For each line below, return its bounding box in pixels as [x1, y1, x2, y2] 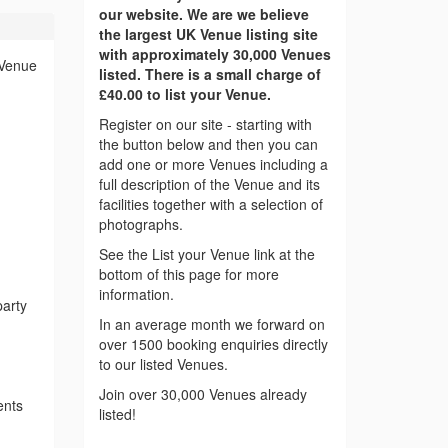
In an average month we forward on [98, 314, 325, 335]
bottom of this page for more [98, 264, 279, 285]
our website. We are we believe [98, 4, 309, 25]
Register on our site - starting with [98, 114, 312, 135]
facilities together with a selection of [98, 194, 323, 215]
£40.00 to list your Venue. [98, 84, 271, 105]
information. [98, 284, 174, 305]
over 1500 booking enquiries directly [98, 334, 328, 355]
